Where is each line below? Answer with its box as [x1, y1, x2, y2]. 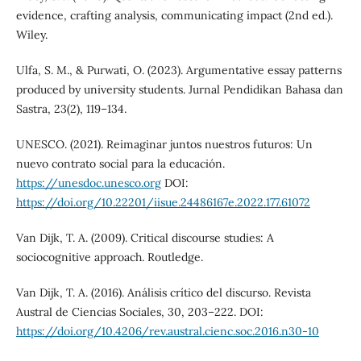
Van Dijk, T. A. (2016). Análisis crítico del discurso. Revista [15, 285, 311, 301]
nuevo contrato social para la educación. [15, 156, 225, 172]
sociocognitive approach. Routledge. [15, 250, 203, 265]
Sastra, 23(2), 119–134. [15, 102, 127, 117]
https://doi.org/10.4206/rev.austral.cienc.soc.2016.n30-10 [15, 324, 319, 339]
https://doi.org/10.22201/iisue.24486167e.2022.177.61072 [15, 195, 310, 210]
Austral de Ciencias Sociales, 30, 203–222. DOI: [15, 305, 263, 320]
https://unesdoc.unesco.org [15, 176, 161, 191]
